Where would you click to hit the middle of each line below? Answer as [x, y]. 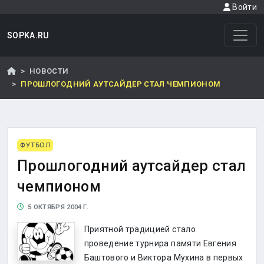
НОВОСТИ [49, 71]
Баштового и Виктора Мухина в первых [164, 258]
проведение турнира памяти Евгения [160, 243]
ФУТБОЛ [35, 145]
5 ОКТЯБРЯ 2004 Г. [56, 207]
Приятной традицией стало [140, 229]
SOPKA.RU [28, 35]
